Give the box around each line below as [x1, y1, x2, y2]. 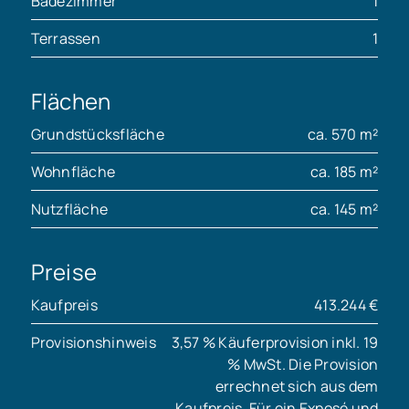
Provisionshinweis [30, 332, 156, 353]
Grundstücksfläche [30, 124, 164, 145]
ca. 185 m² [309, 162, 379, 183]
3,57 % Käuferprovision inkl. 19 [171, 332, 379, 353]
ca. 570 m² [307, 124, 379, 145]
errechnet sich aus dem [215, 376, 379, 397]
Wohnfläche [30, 162, 116, 183]
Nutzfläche [30, 199, 109, 220]
